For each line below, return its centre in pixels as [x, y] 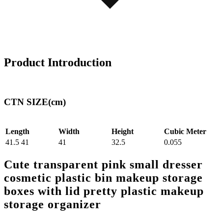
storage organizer [53, 204]
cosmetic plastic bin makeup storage [103, 178]
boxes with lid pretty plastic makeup [104, 191]
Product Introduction [58, 62]
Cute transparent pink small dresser [103, 164]
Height [123, 132]
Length [17, 132]
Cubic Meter [185, 132]
